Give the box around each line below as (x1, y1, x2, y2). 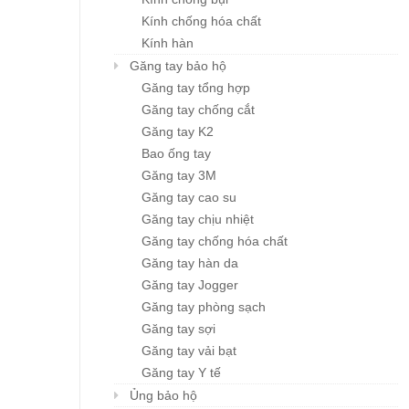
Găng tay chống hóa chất (142, 234, 288, 249)
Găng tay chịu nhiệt (142, 212, 254, 227)
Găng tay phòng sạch (142, 299, 266, 315)
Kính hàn (142, 36, 194, 51)
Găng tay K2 (142, 124, 214, 140)
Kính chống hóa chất (142, 14, 261, 29)
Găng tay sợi (142, 321, 215, 337)
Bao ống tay (142, 146, 211, 162)
